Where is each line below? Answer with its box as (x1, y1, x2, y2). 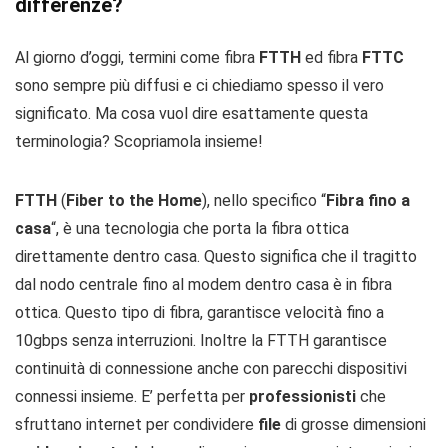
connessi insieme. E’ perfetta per (15, 387, 249, 406)
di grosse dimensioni (285, 415, 426, 434)
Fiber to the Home (66, 191, 202, 210)
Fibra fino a (326, 191, 410, 210)
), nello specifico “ (202, 191, 326, 210)
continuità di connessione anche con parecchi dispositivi (15, 359, 407, 378)
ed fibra (305, 48, 362, 67)
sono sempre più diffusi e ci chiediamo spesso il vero (15, 76, 384, 95)
